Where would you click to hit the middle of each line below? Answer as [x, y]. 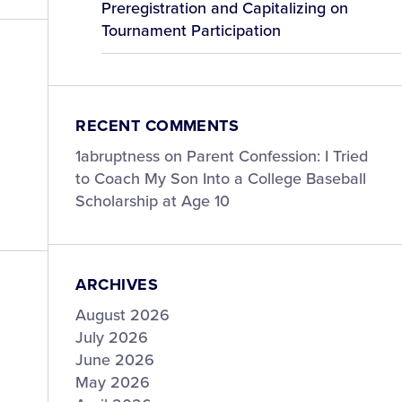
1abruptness [118, 156]
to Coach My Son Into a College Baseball [221, 179]
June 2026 [115, 360]
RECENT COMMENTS [157, 126]
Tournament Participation [192, 31]
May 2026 [113, 382]
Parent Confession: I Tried [278, 156]
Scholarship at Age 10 [153, 201]
